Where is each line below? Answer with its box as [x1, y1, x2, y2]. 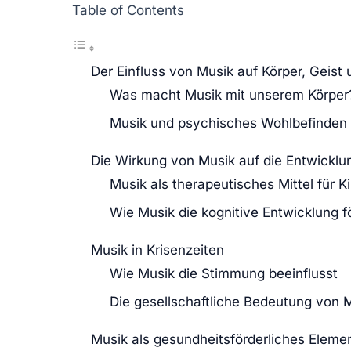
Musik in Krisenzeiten [91, 241, 224, 258]
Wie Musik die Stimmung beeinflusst [110, 265, 338, 281]
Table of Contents [72, 2, 184, 18]
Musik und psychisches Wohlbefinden [110, 114, 347, 131]
